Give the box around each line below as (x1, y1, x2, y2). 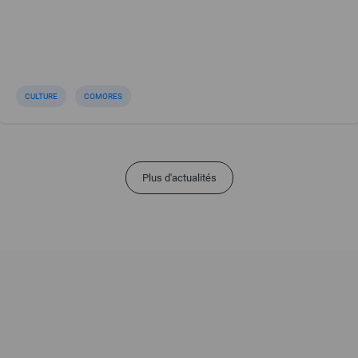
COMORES (84, 92, 122, 101)
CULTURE (25, 92, 58, 101)
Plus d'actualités (141, 172, 217, 184)
